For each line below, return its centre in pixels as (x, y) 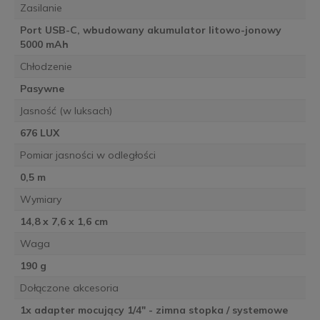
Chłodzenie (46, 67)
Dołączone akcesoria (69, 288)
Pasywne (42, 89)
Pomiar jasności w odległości (87, 155)
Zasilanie (41, 8)
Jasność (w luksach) (66, 111)
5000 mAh (44, 45)
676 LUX (39, 133)
